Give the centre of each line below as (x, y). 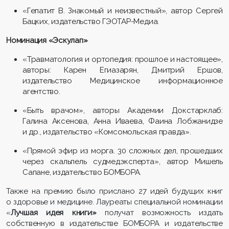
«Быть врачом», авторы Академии (97, 110)
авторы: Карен (61, 70)
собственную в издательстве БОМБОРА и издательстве (114, 223)
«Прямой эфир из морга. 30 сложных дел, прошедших (123, 151)
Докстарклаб (197, 110)
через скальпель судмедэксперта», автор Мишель (123, 161)
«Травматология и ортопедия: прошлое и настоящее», (123, 59)
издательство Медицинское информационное (123, 81)
